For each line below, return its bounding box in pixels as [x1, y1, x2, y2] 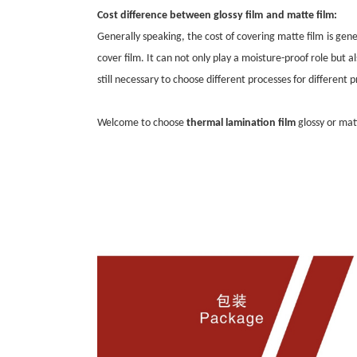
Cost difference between [97, 9, 214, 22]
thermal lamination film [186, 116, 296, 129]
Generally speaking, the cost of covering [97, 30, 277, 43]
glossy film [214, 9, 263, 22]
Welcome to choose [97, 116, 186, 129]
